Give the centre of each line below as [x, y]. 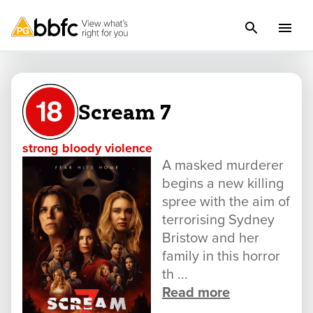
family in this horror [221, 256]
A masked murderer [223, 166]
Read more [196, 293]
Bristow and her [211, 238]
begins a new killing [223, 184]
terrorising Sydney [218, 220]
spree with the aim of [226, 202]
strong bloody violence [87, 148]
